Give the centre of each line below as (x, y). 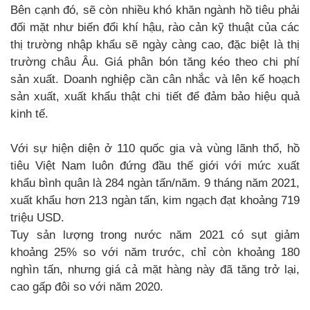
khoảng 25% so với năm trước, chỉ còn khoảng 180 (155, 253)
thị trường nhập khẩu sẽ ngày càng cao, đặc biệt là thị (155, 45)
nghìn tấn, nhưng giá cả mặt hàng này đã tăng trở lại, (155, 270)
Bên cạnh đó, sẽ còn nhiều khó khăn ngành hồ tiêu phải (155, 10)
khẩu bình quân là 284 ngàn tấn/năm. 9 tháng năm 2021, (155, 183)
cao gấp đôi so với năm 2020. (87, 287)
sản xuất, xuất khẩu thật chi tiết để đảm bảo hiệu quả (155, 97)
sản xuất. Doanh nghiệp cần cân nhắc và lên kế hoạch (155, 80)
